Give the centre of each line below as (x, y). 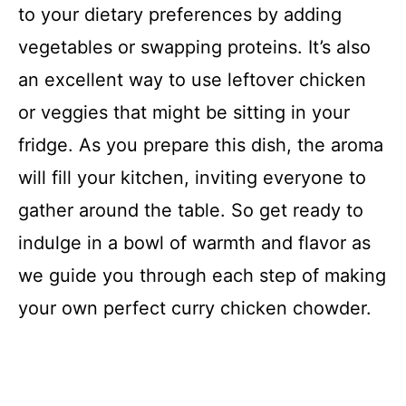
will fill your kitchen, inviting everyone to (192, 177)
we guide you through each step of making (202, 275)
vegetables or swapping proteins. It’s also (194, 47)
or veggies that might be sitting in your (184, 112)
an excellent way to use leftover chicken (192, 79)
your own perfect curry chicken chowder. (195, 308)
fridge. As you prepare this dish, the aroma (201, 145)
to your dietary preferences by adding (180, 14)
